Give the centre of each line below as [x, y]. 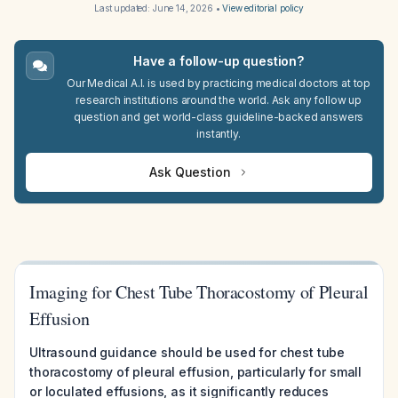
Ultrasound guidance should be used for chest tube [187, 352]
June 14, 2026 [183, 8]
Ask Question [190, 172]
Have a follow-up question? [219, 61]
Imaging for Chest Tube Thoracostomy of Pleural [199, 292]
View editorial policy [263, 8]
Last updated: [123, 8]
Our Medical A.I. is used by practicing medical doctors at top [219, 83]
